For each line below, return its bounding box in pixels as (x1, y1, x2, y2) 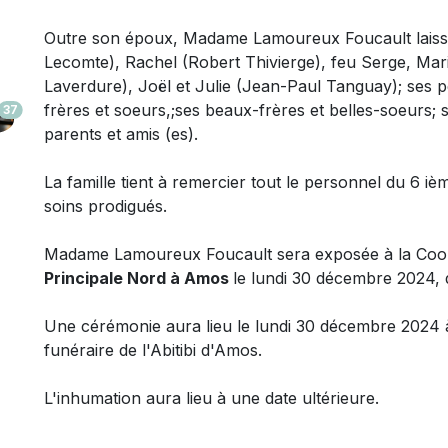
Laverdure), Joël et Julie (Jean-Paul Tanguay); (44, 75, 407, 96)
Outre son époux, (44, 27, 183, 48)
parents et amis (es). (44, 123, 198, 144)
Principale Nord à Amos (44, 267, 233, 288)
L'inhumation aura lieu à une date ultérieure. (44, 387, 379, 408)
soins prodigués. (44, 195, 167, 216)
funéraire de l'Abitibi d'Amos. (44, 339, 262, 360)
